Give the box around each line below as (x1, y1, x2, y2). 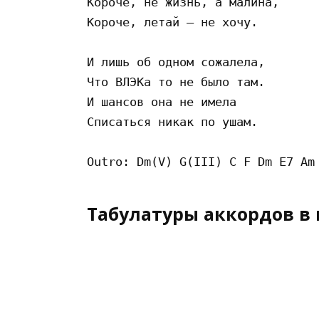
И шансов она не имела (87, 94, 244, 109)
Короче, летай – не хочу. (87, 14, 265, 29)
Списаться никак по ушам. (87, 114, 265, 129)
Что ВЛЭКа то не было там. (87, 74, 272, 89)
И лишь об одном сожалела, (87, 54, 272, 69)
